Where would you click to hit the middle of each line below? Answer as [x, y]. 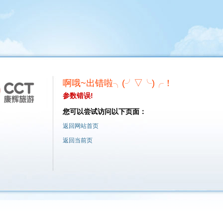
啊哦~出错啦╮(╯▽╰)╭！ [118, 83]
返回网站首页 [81, 126]
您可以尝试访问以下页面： [105, 111]
